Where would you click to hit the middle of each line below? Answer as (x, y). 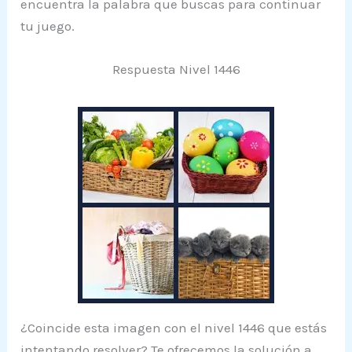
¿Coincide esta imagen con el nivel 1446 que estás (174, 327)
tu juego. (48, 26)
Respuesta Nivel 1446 (176, 69)
